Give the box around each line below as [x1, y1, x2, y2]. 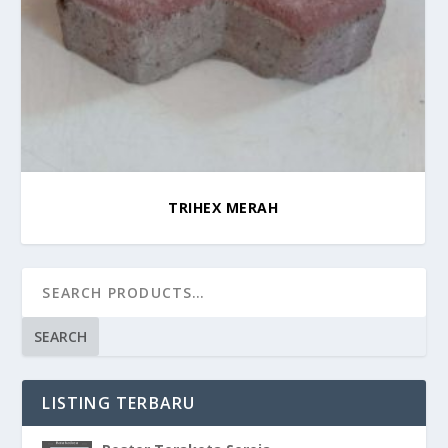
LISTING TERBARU [42, 391, 196, 414]
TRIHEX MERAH [168, 197, 278, 217]
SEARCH [34, 326, 88, 346]
